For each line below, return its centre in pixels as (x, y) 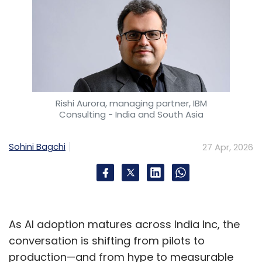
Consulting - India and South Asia (131, 114)
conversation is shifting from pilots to (107, 240)
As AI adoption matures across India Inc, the (124, 224)
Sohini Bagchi (37, 147)
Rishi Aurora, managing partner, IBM (131, 103)
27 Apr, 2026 (228, 147)
